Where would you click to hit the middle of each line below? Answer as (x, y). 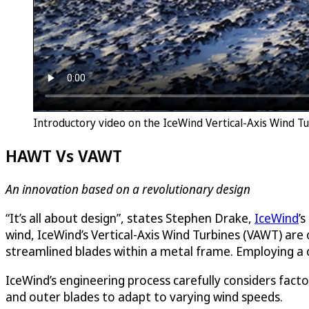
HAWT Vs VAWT (64, 156)
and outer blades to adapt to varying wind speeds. (144, 297)
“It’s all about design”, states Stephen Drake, (130, 218)
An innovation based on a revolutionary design (128, 189)
